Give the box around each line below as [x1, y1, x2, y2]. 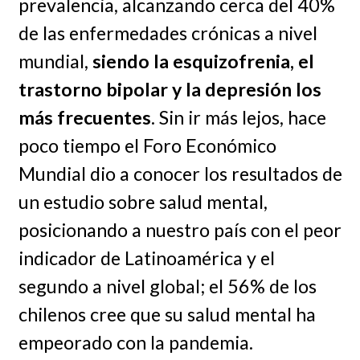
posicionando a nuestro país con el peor [18, 219, 342, 242]
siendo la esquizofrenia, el [92, 50, 314, 73]
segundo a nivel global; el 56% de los [18, 275, 317, 298]
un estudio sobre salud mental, [18, 190, 268, 214]
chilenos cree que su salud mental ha [18, 303, 316, 326]
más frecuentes [18, 106, 151, 129]
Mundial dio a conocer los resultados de [18, 162, 342, 186]
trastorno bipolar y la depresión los [18, 78, 321, 101]
